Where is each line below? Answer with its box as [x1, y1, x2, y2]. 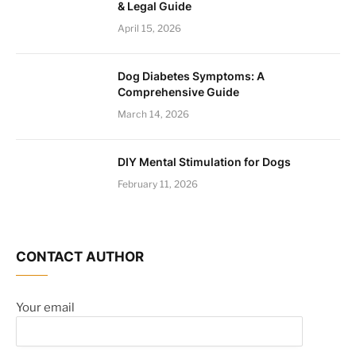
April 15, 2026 [118, 22, 181, 34]
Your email [16, 300, 75, 315]
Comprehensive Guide [118, 85, 239, 99]
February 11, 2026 [118, 178, 198, 190]
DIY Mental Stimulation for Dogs [118, 155, 291, 168]
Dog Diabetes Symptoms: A [118, 69, 265, 83]
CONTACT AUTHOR [16, 249, 144, 265]
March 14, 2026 [118, 108, 189, 120]
